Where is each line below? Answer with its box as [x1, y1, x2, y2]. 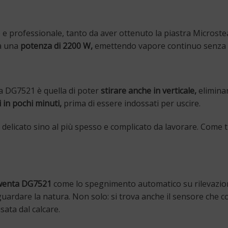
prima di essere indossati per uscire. [62, 97, 201, 109]
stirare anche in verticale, [101, 84, 196, 96]
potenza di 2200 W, [20, 40, 93, 51]
